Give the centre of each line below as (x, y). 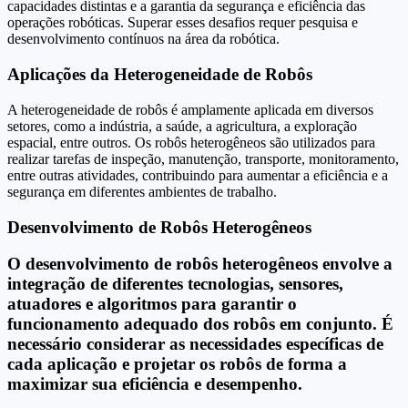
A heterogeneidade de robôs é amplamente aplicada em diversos (190, 109)
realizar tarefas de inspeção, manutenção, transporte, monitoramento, (203, 158)
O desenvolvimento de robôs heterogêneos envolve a (200, 264)
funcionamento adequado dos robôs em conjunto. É (200, 324)
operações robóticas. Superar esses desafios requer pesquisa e (183, 23)
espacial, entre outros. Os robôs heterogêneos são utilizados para (191, 142)
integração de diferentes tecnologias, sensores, (175, 284)
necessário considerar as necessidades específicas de (195, 344)
